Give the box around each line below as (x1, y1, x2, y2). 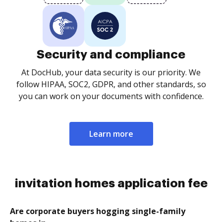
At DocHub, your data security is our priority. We (21, 67, 201, 78)
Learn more (89, 128, 133, 139)
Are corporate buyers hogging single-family (10, 206, 185, 217)
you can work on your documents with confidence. (18, 91, 204, 102)
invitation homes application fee (14, 177, 208, 189)
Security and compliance (37, 49, 185, 60)
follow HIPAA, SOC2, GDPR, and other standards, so (16, 79, 206, 90)
